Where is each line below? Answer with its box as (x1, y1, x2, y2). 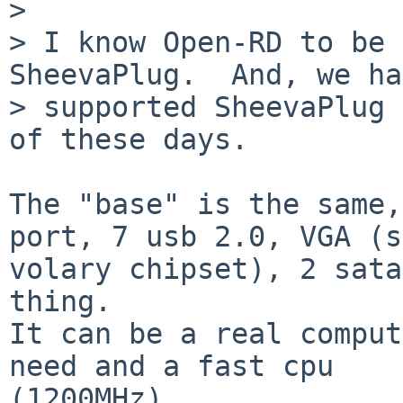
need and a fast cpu (9, 349, 334, 382)
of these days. (9, 122, 248, 156)
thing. (9, 284, 112, 318)
